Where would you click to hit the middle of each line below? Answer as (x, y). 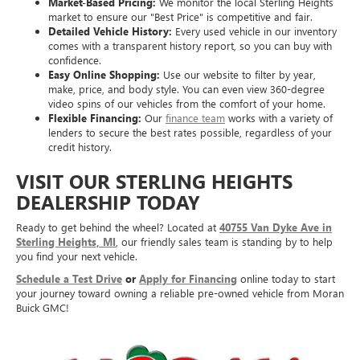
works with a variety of (279, 118)
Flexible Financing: (95, 118)
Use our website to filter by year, (238, 75)
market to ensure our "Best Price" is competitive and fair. (180, 17)
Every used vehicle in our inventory (254, 31)
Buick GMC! (43, 308)
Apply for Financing (188, 279)
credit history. (80, 147)
